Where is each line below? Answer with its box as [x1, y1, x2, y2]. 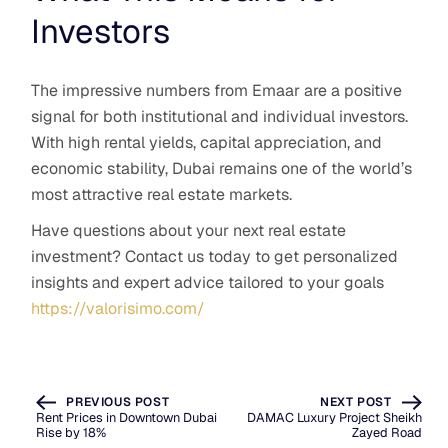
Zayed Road [351, 424, 422, 442]
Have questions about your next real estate [31, 219, 347, 241]
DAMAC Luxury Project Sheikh [246, 409, 422, 427]
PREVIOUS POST [66, 394, 170, 411]
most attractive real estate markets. [31, 183, 293, 205]
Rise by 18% [36, 424, 107, 442]
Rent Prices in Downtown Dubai [36, 409, 218, 427]
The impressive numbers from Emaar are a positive [31, 79, 403, 101]
